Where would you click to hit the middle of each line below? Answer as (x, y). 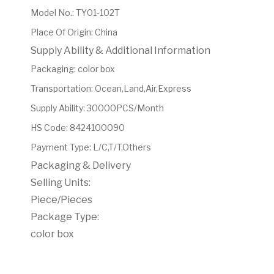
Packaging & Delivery (81, 165)
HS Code (48, 128)
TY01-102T (98, 13)
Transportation (61, 88)
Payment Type (60, 147)
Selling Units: (61, 183)
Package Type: (65, 217)
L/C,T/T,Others (122, 147)
